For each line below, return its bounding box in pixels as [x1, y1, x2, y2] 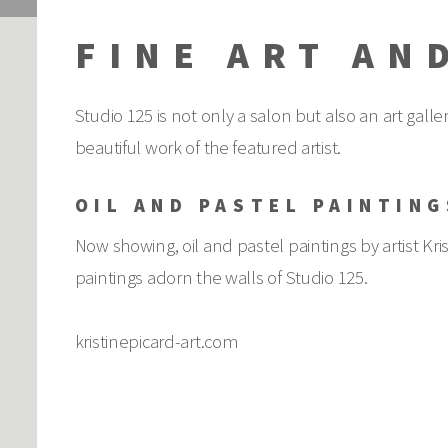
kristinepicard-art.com [74, 329, 239, 353]
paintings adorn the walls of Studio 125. [74, 265, 368, 289]
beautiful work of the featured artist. [74, 136, 342, 160]
